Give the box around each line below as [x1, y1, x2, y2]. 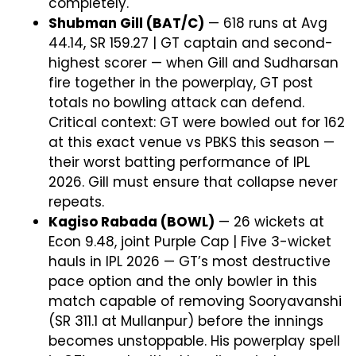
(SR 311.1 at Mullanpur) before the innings [48, 311, 323, 331]
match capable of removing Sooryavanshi [48, 292, 342, 311]
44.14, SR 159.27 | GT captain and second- [48, 33, 333, 52]
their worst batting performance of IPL [48, 153, 310, 172]
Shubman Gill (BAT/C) [48, 14, 204, 33]
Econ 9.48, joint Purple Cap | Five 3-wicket [48, 232, 331, 251]
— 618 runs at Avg [204, 14, 327, 33]
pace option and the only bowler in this [48, 272, 317, 291]
